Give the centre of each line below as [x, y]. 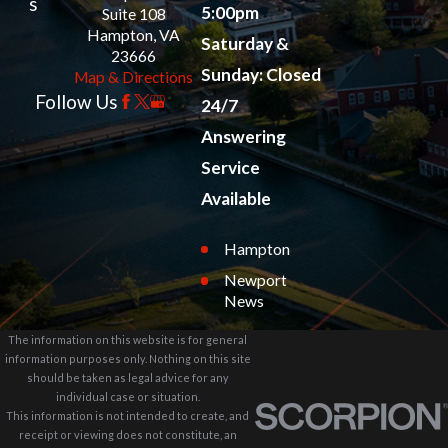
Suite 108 [133, 13]
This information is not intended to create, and [127, 415]
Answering [243, 136]
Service [230, 167]
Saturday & [244, 43]
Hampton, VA [134, 34]
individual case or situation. [127, 396]
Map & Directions [134, 76]
